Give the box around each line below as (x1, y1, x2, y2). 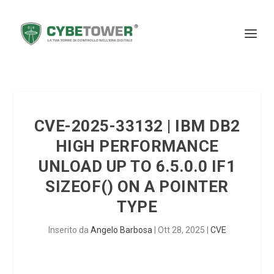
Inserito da (48, 225, 91, 235)
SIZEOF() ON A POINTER (45, 177, 229, 196)
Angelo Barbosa (90, 225, 152, 235)
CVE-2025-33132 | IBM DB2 (34, 117, 240, 135)
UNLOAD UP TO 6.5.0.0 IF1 (39, 157, 235, 176)
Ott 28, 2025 (157, 225, 205, 235)
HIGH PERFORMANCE (55, 137, 219, 155)
